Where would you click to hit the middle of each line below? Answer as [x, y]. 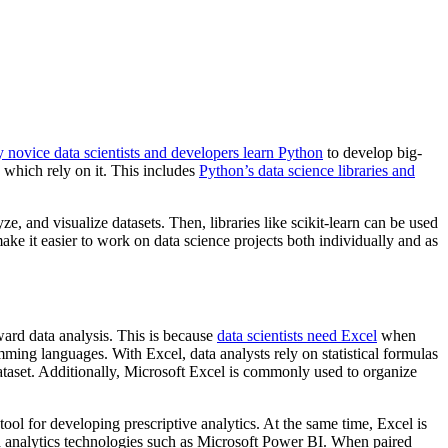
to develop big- [372, 152]
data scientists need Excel [297, 336]
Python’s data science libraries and [307, 170]
